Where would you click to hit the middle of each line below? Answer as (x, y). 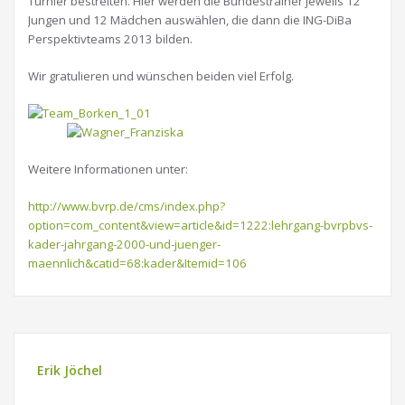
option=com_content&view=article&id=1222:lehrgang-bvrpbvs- (200, 225)
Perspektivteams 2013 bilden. (110, 39)
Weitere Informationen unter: (108, 169)
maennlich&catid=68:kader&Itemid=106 (137, 263)
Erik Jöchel (70, 370)
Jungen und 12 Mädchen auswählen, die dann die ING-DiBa (190, 20)
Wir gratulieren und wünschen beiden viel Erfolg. (161, 76)
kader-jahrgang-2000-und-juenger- (124, 244)
